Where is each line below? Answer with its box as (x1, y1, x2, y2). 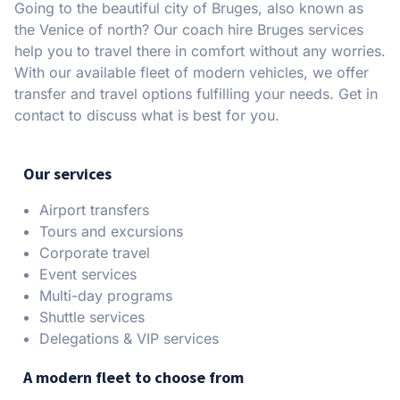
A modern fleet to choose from (23, 367, 244, 387)
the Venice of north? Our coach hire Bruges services (14, 21, 363, 38)
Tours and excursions (39, 222, 183, 240)
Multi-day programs (39, 287, 172, 304)
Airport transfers (39, 201, 149, 219)
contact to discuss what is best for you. (14, 106, 279, 124)
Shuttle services (39, 308, 145, 326)
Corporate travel (39, 244, 150, 262)
